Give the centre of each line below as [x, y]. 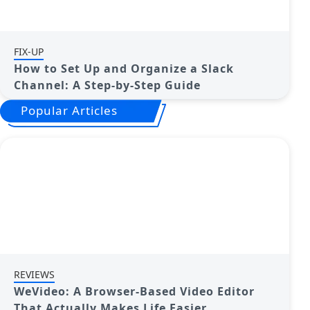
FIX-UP [29, 52]
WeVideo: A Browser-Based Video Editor [134, 291]
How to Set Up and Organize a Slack [124, 69]
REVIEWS [34, 274]
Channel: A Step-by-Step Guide [107, 85]
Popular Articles [69, 110]
